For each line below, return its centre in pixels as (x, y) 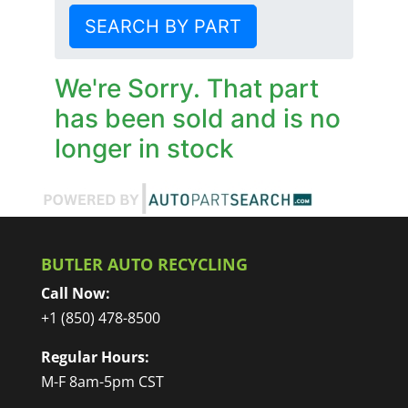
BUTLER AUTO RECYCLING (144, 264)
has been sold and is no (197, 118)
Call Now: (75, 293)
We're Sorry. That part (186, 88)
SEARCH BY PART (163, 26)
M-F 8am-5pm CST (102, 382)
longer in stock (144, 148)
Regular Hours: (95, 357)
